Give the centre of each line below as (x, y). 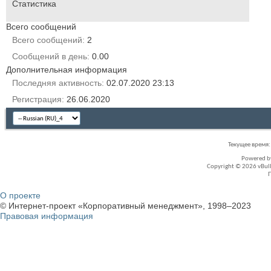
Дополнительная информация (67, 69)
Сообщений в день (50, 56)
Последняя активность (57, 83)
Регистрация (37, 99)
